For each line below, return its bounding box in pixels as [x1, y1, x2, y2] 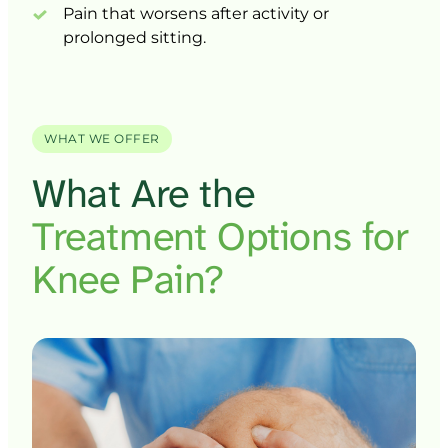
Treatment [32, 211, 218, 264]
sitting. [151, 27, 207, 47]
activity [252, 3, 314, 23]
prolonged [63, 27, 152, 47]
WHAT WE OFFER [44, 131, 160, 147]
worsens [140, 3, 212, 23]
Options [217, 211, 362, 264]
